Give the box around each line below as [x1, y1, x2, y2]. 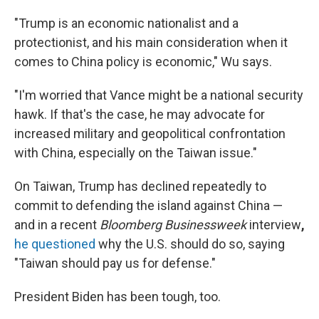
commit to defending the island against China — [14, 198, 283, 213]
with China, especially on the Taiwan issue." [14, 145, 257, 160]
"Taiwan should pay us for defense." [14, 256, 216, 271]
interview [246, 217, 301, 232]
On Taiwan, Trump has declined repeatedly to [14, 179, 266, 194]
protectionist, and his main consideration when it [14, 35, 288, 50]
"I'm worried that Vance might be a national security [14, 88, 303, 103]
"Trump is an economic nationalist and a [14, 16, 239, 31]
